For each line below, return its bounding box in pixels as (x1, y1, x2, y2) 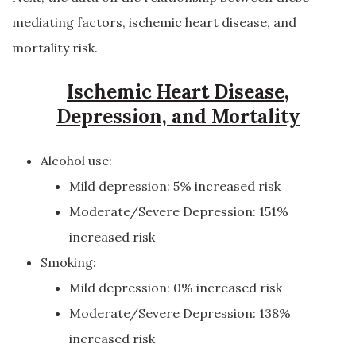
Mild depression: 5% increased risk (69, 178, 281, 194)
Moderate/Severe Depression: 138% (69, 305, 291, 321)
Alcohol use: (41, 153, 112, 168)
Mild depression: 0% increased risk (69, 280, 282, 296)
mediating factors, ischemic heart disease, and (12, 14, 296, 30)
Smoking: (41, 254, 96, 270)
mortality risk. (12, 40, 98, 56)
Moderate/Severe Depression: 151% (69, 203, 288, 219)
